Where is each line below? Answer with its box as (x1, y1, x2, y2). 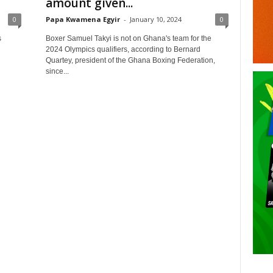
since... (45, 67, 69, 76)
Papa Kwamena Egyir (45, 15, 120, 24)
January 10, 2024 (129, 15, 182, 24)
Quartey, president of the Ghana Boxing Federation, (45, 56, 215, 65)
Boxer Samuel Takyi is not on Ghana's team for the (45, 34, 211, 43)
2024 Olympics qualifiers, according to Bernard (45, 45, 200, 54)
